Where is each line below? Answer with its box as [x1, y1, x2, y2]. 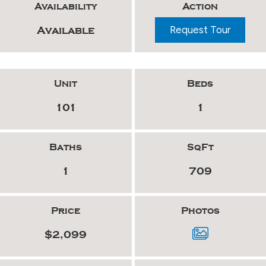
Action [182, 1, 218, 12]
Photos [180, 205, 220, 217]
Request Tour [170, 24, 231, 36]
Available [36, 24, 95, 37]
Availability [34, 1, 97, 12]
